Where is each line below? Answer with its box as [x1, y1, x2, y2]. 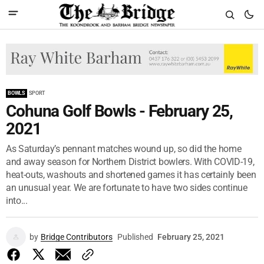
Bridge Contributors [41, 232, 113, 242]
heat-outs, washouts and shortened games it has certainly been [6, 169, 256, 180]
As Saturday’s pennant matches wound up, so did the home [6, 143, 242, 154]
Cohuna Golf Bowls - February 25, [6, 101, 233, 121]
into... [6, 194, 28, 206]
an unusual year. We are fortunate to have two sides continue [6, 181, 247, 193]
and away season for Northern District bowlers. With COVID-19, [6, 156, 255, 167]
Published [117, 232, 153, 242]
